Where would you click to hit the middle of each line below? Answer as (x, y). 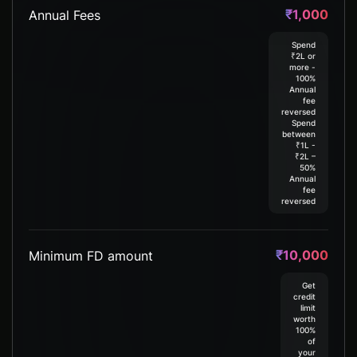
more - (302, 67)
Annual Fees (65, 15)
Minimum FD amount (91, 255)
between (299, 134)
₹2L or (303, 56)
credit (304, 297)
